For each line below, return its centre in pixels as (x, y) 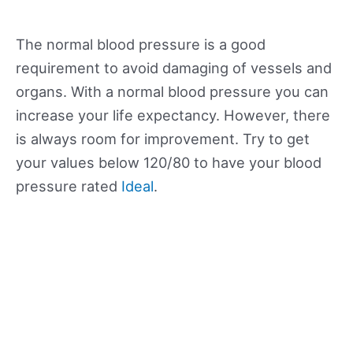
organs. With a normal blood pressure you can (172, 91)
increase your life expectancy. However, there (173, 115)
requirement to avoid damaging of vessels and (174, 67)
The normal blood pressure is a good (141, 44)
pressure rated (69, 186)
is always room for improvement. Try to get (163, 138)
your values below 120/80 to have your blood (169, 162)
